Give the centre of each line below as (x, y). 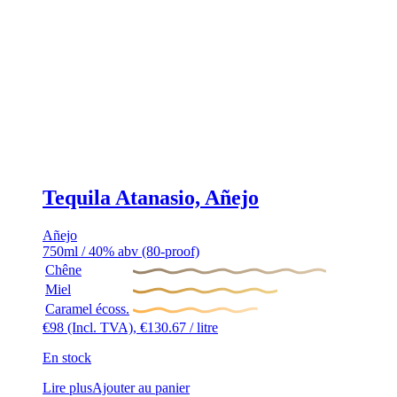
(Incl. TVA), (104, 327)
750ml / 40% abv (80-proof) (121, 251)
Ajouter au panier (141, 387)
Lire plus (67, 387)
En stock (67, 357)
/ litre (202, 327)
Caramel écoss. (87, 308)
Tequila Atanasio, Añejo (151, 197)
